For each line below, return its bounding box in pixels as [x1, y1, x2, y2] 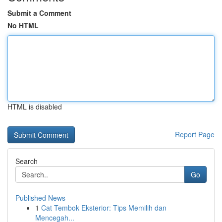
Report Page [175, 129, 215, 139]
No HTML [7, 20, 39, 30]
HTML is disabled [7, 102, 62, 111]
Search [15, 156, 38, 166]
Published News [15, 193, 65, 203]
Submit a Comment [7, 8, 71, 18]
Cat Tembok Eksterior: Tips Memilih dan [41, 203, 166, 213]
